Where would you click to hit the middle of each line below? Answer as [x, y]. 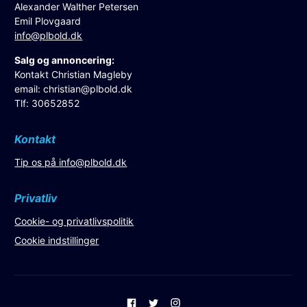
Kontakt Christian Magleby [74, 74]
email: [29, 88]
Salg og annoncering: [65, 60]
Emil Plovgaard [48, 21]
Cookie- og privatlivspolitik [74, 221]
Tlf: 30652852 [47, 103]
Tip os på [37, 162]
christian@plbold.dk [88, 88]
